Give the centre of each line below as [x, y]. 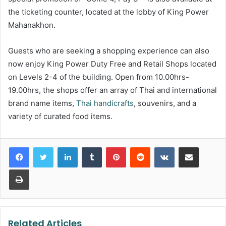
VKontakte [190, 147]
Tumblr [112, 147]
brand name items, [42, 103]
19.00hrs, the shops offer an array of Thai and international [112, 90]
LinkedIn [90, 147]
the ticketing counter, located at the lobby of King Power [108, 12]
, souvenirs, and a [165, 103]
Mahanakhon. [32, 25]
